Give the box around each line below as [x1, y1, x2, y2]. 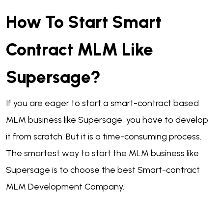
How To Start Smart [6, 12, 162, 33]
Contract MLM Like [6, 39, 153, 60]
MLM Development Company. [6, 181, 126, 192]
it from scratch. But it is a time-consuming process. [6, 131, 201, 142]
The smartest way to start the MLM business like [6, 148, 199, 159]
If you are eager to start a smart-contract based [6, 98, 199, 109]
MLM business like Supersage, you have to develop [6, 114, 208, 126]
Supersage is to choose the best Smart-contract [6, 165, 200, 176]
